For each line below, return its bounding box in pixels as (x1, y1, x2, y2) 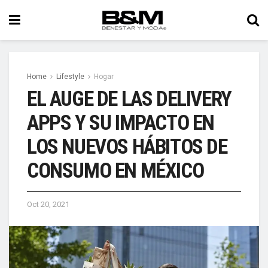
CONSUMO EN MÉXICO (27, 159, 204, 183)
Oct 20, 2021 (27, 200, 69, 209)
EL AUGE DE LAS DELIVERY (27, 87, 232, 111)
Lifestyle (56, 72, 84, 81)
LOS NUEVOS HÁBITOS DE (27, 135, 227, 159)
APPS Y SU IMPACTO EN (27, 111, 215, 135)
